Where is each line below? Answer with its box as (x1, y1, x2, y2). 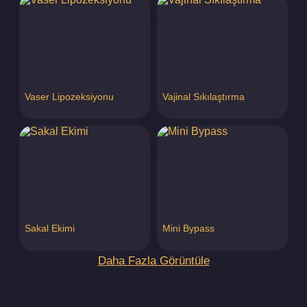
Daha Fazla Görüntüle (97, 254, 210, 268)
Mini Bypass (162, 223, 214, 234)
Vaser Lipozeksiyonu (25, 90, 114, 102)
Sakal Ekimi (25, 223, 75, 234)
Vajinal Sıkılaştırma (162, 90, 245, 102)
